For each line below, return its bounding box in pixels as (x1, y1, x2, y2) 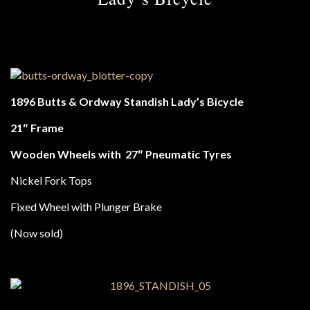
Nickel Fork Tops (10, 174, 92, 187)
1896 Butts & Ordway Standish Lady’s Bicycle (10, 95, 244, 108)
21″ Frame (10, 121, 64, 134)
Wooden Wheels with (10, 147, 123, 161)
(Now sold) (10, 226, 63, 239)
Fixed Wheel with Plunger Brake (10, 200, 162, 213)
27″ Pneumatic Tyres (123, 147, 232, 161)
